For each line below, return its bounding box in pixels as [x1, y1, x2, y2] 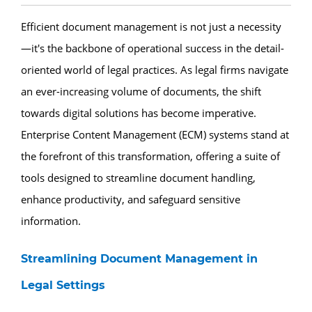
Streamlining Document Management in [21, 251, 258, 265]
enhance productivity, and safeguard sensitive [21, 192, 240, 206]
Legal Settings [21, 278, 105, 292]
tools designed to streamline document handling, [21, 170, 256, 185]
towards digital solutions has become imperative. [21, 105, 256, 120]
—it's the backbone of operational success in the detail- [21, 40, 284, 55]
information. [21, 213, 81, 228]
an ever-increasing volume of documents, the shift [21, 84, 261, 98]
